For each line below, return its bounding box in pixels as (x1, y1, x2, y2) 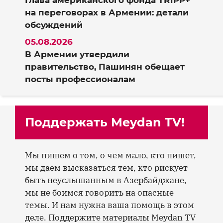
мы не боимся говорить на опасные (25, 187, 174, 198)
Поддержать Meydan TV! (25, 114, 185, 129)
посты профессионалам (25, 74, 135, 84)
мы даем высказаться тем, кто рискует (25, 162, 188, 173)
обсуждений (25, 20, 83, 30)
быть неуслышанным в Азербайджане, (25, 174, 187, 186)
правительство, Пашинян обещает (25, 61, 185, 72)
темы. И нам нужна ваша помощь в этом (25, 199, 194, 211)
